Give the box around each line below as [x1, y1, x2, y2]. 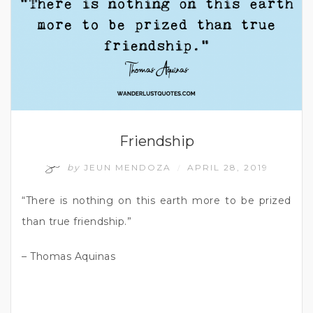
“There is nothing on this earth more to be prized [22, 194, 291, 207]
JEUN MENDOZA [80, 161, 175, 173]
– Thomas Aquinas [22, 249, 115, 263]
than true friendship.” [22, 214, 131, 228]
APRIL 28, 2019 [187, 161, 268, 173]
